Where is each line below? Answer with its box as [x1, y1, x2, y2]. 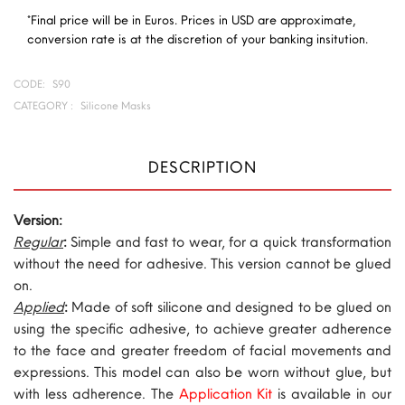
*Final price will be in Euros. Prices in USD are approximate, [27, 11, 355, 28]
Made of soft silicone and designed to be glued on [71, 297, 392, 316]
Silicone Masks [80, 98, 152, 112]
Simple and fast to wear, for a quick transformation [67, 231, 391, 250]
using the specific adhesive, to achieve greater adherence [14, 318, 391, 337]
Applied [14, 297, 64, 316]
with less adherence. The [14, 383, 179, 402]
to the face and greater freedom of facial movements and [14, 340, 391, 359]
